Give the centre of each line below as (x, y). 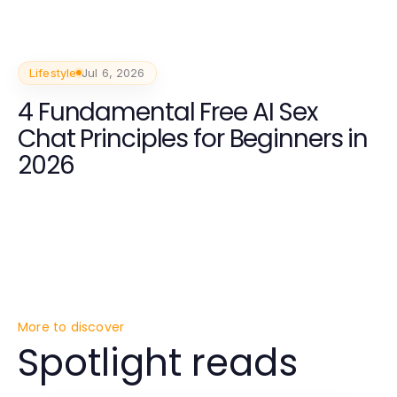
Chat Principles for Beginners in (193, 138)
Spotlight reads (158, 363)
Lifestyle (53, 72)
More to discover (71, 327)
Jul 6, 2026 (113, 72)
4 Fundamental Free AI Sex (167, 112)
